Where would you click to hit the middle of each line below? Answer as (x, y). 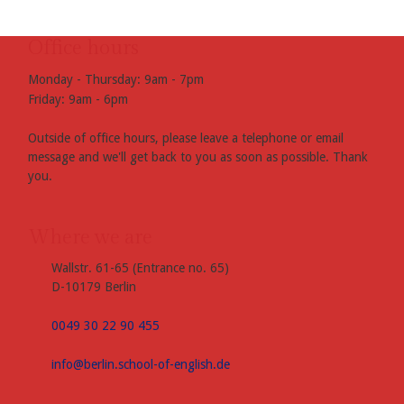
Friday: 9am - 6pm (78, 99)
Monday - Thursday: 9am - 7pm (115, 79)
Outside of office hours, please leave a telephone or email (185, 138)
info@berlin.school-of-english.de (140, 364)
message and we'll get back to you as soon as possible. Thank (197, 157)
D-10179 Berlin (93, 287)
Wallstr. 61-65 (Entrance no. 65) (140, 268)
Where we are (90, 237)
